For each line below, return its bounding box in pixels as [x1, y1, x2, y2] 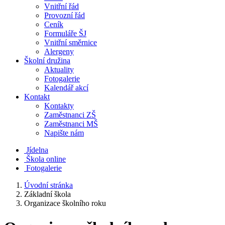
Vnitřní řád [44, 2, 79, 11]
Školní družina [24, 56, 70, 65]
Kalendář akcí [44, 83, 88, 92]
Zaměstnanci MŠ [44, 120, 98, 128]
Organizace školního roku [24, 199, 106, 207]
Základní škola [24, 190, 71, 198]
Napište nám [44, 129, 84, 137]
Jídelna [26, 146, 48, 154]
